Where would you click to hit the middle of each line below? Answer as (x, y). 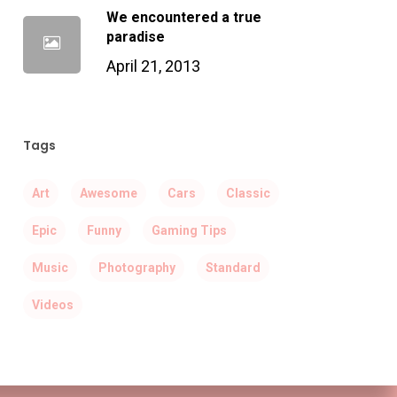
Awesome (108, 193)
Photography (136, 268)
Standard (233, 268)
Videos (52, 305)
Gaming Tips (189, 230)
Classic (248, 193)
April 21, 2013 (153, 66)
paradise (135, 37)
